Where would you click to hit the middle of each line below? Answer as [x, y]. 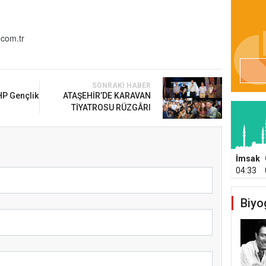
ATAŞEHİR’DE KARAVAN [107, 95]
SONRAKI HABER [121, 85]
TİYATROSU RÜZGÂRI [111, 107]
